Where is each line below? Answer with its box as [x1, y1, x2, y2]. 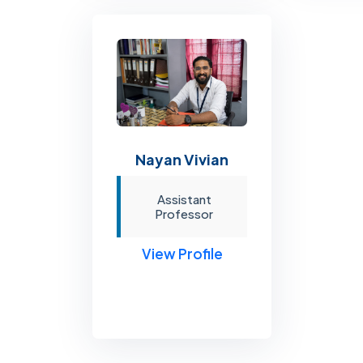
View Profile [141, 244, 223, 263]
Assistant [156, 190, 211, 207]
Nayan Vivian [135, 149, 229, 169]
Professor [155, 205, 214, 221]
